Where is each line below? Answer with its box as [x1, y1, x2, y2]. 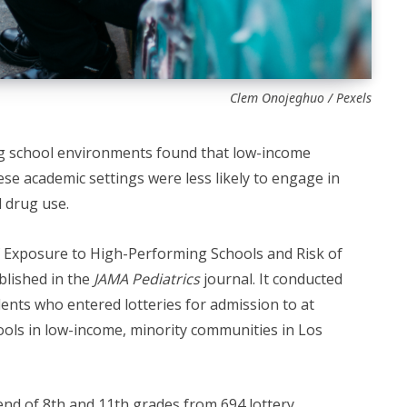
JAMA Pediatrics [93, 268, 203, 289]
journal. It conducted [203, 268, 342, 289]
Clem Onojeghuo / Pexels [230, 89, 372, 107]
